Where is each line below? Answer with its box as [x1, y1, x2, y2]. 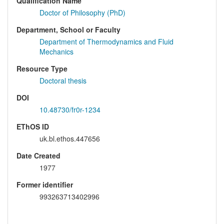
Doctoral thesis [39, 75, 86, 85]
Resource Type [16, 63, 67, 73]
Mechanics [39, 46, 73, 56]
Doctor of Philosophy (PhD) [39, 7, 125, 17]
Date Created [16, 150, 60, 160]
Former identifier [16, 179, 73, 189]
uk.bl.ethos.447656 [39, 133, 100, 143]
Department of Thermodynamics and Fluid [39, 36, 173, 46]
